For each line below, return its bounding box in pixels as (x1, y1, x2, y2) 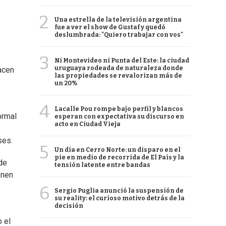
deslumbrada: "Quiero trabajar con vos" (54, 31, 183, 38)
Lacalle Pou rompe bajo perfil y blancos (54, 105, 183, 112)
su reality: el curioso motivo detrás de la (54, 195, 185, 202)
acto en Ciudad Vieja (54, 121, 121, 128)
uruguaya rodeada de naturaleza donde (54, 65, 183, 72)
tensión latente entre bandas (54, 161, 150, 168)
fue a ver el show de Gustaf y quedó (54, 24, 165, 31)
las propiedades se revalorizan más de (54, 72, 182, 79)
